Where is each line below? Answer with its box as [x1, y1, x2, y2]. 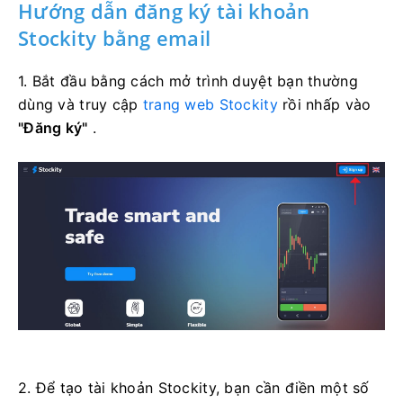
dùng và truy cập [18, 94, 143, 113]
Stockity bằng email [18, 23, 211, 51]
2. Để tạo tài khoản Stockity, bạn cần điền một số [18, 378, 370, 397]
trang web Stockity [142, 94, 278, 113]
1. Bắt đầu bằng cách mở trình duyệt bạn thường [18, 71, 358, 90]
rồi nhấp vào [277, 94, 372, 113]
